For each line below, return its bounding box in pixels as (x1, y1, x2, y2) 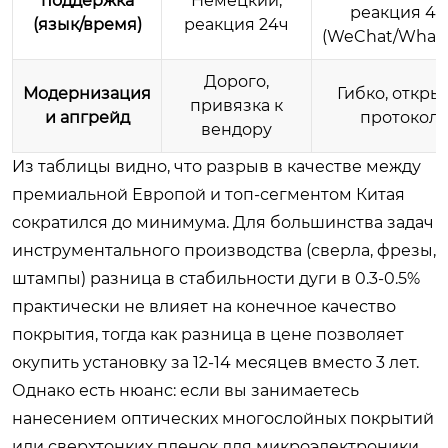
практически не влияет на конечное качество (12, 296, 396, 316)
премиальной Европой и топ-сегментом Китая (12, 184, 405, 204)
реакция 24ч (184, 14, 289, 34)
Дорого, (204, 71, 269, 91)
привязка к (190, 95, 283, 115)
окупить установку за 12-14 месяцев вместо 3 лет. (12, 352, 419, 372)
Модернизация (23, 83, 151, 103)
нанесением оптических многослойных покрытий (12, 408, 434, 428)
